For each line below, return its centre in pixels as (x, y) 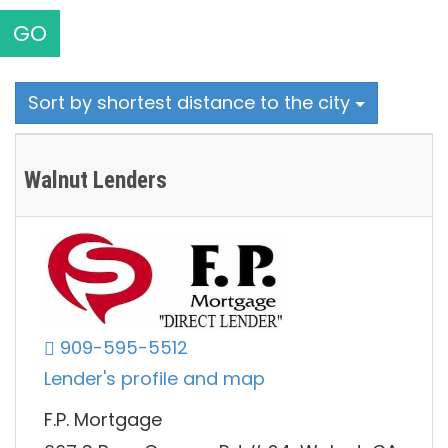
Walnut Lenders (95, 181)
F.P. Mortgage (103, 420)
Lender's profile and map (154, 379)
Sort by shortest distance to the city (191, 103)
